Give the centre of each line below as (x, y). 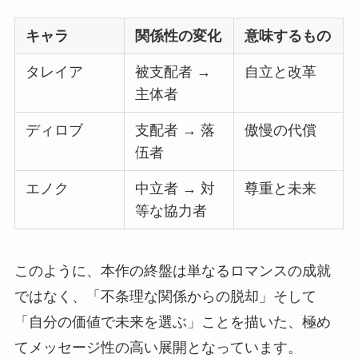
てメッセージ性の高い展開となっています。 (158, 347)
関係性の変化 (179, 36)
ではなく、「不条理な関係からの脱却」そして (165, 296)
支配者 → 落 (175, 130)
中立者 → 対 (175, 189)
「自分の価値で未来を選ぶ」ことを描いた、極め (172, 322)
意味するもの (288, 36)
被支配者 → (173, 72)
